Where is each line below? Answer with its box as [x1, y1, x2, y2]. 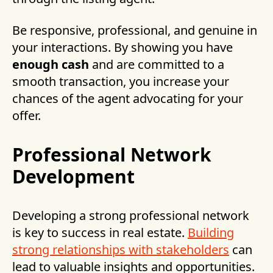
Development [12, 164, 135, 190]
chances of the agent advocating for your [12, 90, 243, 107]
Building [188, 224, 234, 241]
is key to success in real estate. [12, 224, 188, 241]
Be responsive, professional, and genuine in [12, 22, 257, 39]
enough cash [12, 56, 89, 73]
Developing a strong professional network [12, 207, 249, 224]
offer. [12, 107, 41, 124]
